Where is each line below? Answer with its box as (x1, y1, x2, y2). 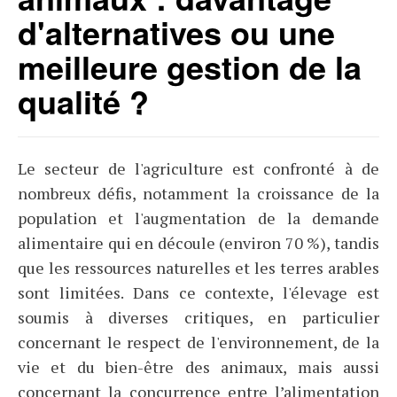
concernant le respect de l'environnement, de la (18, 331, 379, 353)
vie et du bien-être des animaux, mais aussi (18, 356, 379, 378)
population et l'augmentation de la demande (18, 207, 379, 229)
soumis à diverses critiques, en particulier (18, 307, 379, 328)
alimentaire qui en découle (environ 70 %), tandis (18, 232, 379, 253)
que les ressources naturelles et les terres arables (18, 257, 379, 278)
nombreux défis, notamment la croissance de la (18, 183, 379, 204)
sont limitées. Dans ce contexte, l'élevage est (18, 282, 379, 303)
